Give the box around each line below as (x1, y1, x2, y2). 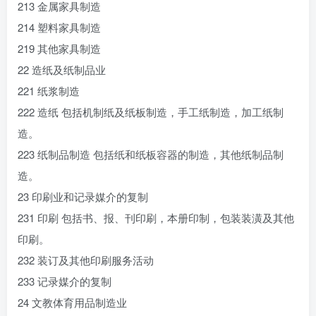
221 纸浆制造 (18, 83, 80, 98)
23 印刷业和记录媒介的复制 (18, 189, 148, 204)
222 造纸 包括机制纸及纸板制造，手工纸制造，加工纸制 (18, 104, 284, 119)
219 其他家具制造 (18, 41, 101, 56)
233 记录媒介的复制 (18, 274, 111, 288)
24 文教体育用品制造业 (18, 295, 127, 310)
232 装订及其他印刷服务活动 (18, 253, 154, 267)
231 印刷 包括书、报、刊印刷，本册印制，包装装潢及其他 (18, 210, 294, 225)
